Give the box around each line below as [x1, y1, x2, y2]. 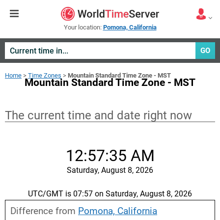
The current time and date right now [5, 109, 192, 122]
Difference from [10, 205, 78, 217]
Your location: [63, 24, 103, 31]
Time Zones [28, 72, 61, 79]
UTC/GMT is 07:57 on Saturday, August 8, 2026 [28, 189, 192, 198]
